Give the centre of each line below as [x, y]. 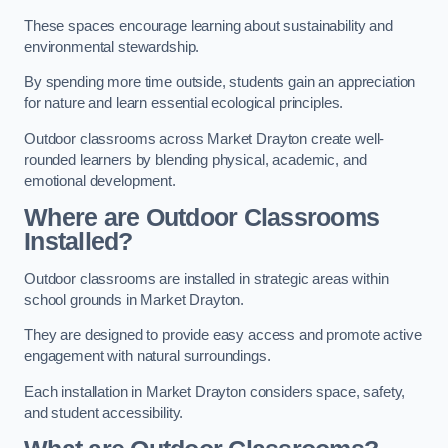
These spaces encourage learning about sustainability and [208, 25]
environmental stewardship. [112, 46]
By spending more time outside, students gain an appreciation [220, 82]
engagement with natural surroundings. [147, 356]
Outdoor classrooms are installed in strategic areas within [206, 278]
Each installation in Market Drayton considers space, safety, [215, 391]
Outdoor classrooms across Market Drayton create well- [204, 138]
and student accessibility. [104, 412]
